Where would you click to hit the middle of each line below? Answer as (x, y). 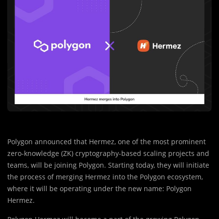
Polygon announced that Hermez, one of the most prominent (107, 142)
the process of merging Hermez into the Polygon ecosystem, (105, 177)
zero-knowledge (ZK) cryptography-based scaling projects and (108, 153)
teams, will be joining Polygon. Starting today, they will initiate (108, 165)
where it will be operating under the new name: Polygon (99, 189)
